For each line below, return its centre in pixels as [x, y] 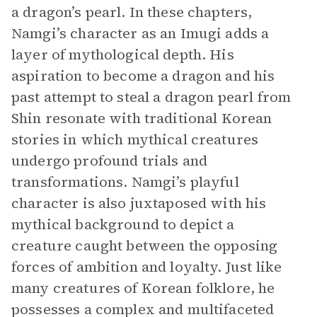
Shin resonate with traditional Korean [142, 118]
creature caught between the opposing [145, 246]
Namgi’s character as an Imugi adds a [140, 33]
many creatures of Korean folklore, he [143, 288]
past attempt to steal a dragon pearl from [151, 97]
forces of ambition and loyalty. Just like [147, 267]
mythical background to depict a [123, 224]
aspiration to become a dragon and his [143, 76]
